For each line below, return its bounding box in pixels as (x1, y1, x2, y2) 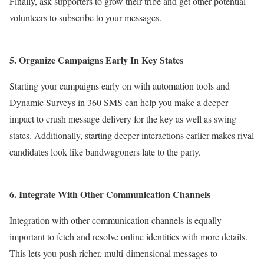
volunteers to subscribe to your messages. (9, 11, 161, 24)
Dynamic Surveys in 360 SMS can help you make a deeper (9, 96, 228, 109)
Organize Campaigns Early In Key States (16, 53, 183, 67)
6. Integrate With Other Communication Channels (9, 187, 210, 202)
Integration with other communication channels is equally (9, 214, 222, 227)
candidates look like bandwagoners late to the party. (9, 146, 201, 159)
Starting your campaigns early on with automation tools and (9, 80, 230, 93)
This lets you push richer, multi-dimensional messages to (9, 247, 217, 260)
